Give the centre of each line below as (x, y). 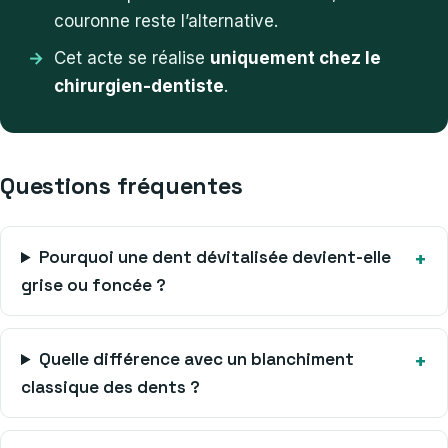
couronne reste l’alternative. (166, 21)
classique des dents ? (110, 387)
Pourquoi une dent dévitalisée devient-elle (215, 257)
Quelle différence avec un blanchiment (197, 359)
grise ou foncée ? (93, 285)
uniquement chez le (295, 58)
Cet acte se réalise (132, 58)
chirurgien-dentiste (139, 86)
